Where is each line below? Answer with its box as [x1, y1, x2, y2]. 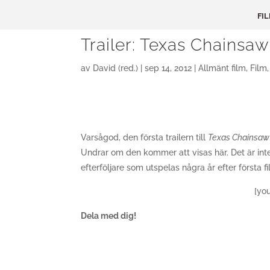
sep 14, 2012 [145, 63, 192, 73]
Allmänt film [198, 63, 246, 73]
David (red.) [93, 63, 139, 73]
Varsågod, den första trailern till [81, 133, 209, 142]
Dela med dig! [81, 211, 137, 221]
